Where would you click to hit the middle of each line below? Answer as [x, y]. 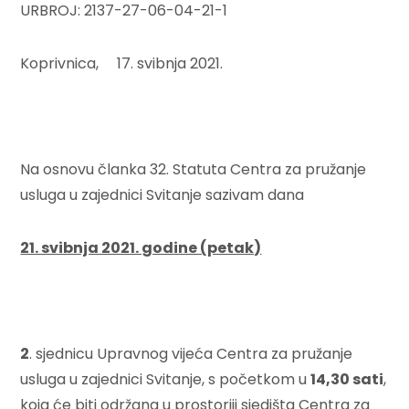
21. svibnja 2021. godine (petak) [141, 248]
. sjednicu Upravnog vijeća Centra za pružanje [191, 354]
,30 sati [355, 379]
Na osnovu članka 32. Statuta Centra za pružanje [194, 169]
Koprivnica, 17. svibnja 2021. [122, 63]
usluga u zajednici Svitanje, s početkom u [166, 379]
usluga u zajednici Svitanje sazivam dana [163, 195]
